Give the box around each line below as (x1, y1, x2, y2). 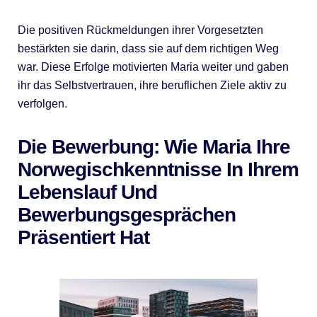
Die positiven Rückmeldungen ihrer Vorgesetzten (17, 23, 263, 36)
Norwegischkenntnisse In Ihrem (17, 158, 299, 180)
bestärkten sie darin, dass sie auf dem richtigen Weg (17, 42, 279, 54)
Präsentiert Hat (17, 226, 149, 248)
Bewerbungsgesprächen (17, 203, 236, 226)
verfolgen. (17, 97, 67, 110)
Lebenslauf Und (17, 180, 157, 203)
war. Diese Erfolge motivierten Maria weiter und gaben (17, 60, 289, 73)
